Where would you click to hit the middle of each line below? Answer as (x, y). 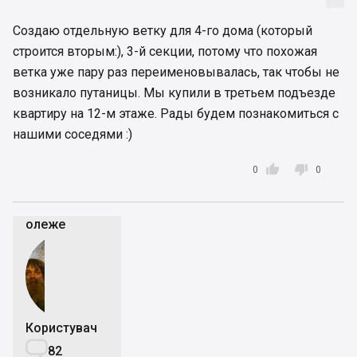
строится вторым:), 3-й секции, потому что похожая (165, 51)
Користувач (61, 328)
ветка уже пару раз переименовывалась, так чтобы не (176, 72)
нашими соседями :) (73, 134)
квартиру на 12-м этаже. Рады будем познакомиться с (176, 114)
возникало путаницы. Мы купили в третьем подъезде (174, 93)
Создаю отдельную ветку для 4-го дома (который (163, 31)
